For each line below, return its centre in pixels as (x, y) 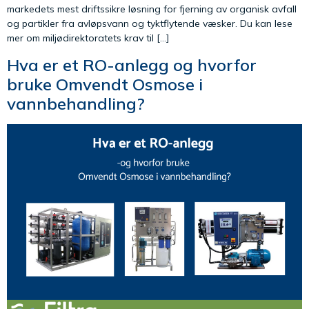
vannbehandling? (76, 104)
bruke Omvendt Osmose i (105, 84)
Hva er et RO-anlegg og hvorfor (132, 65)
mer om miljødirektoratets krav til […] (88, 38)
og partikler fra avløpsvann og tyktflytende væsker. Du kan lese (150, 23)
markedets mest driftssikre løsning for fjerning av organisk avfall (152, 9)
